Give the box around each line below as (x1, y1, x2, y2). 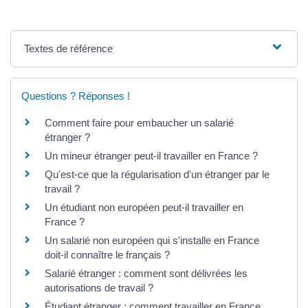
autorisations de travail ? (45, 281, 153, 294)
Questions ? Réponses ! (21, 89, 130, 102)
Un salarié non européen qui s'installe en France (45, 234, 259, 246)
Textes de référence (24, 42, 113, 54)
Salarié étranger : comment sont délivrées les (45, 267, 247, 279)
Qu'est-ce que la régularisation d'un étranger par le (45, 168, 269, 180)
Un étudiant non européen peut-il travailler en (45, 201, 243, 213)
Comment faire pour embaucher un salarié (45, 116, 234, 129)
